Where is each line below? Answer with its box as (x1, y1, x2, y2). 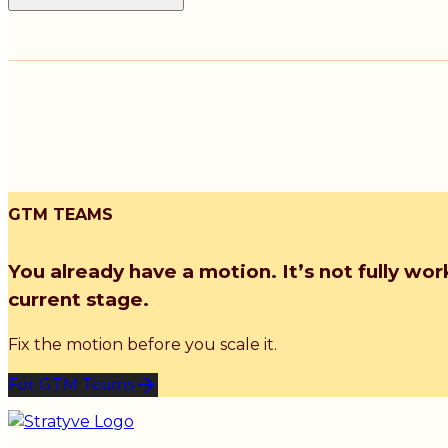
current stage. (8, 287, 149, 311)
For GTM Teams (8, 375, 134, 395)
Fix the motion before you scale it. (8, 334, 277, 354)
